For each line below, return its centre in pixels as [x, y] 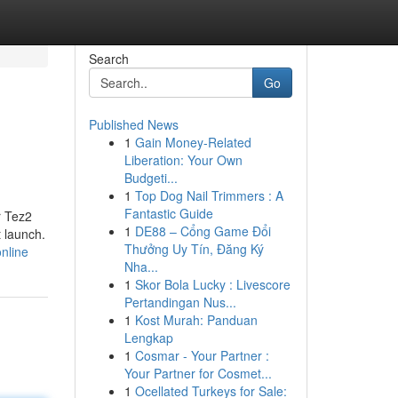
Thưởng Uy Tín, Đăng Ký [194, 249]
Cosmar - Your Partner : [202, 355]
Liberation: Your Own [183, 160]
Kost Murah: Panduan [196, 320]
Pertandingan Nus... [180, 302]
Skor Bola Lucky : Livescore [212, 284]
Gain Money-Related [193, 142]
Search [108, 59]
